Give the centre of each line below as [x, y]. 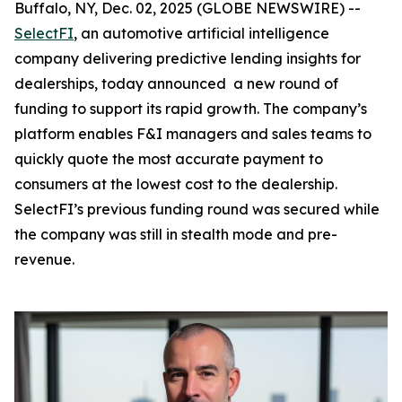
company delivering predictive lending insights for [188, 58]
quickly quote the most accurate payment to [169, 159]
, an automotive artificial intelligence [201, 33]
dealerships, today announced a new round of [176, 83]
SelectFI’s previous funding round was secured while [197, 209]
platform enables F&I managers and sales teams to [193, 134]
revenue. [44, 259]
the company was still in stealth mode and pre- [176, 234]
